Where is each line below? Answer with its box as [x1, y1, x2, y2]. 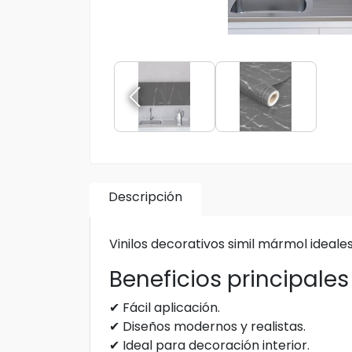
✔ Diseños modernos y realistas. [109, 317, 306, 335]
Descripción [108, 188, 182, 206]
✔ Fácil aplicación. [109, 299, 220, 317]
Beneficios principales [109, 264, 349, 295]
